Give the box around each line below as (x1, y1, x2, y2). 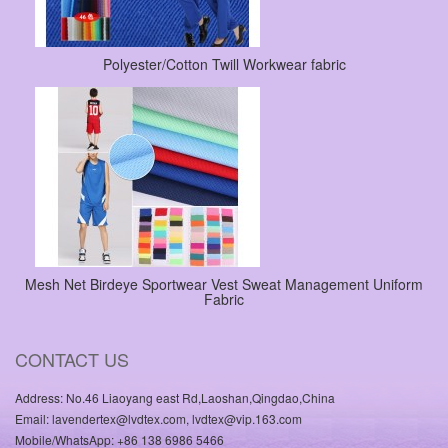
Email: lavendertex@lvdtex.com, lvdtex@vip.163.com (15, 410, 302, 428)
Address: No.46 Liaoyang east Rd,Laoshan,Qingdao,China (15, 389, 335, 407)
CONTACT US (15, 346, 129, 373)
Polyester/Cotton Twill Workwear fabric (102, 54, 346, 75)
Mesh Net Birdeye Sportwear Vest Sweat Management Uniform (25, 274, 423, 295)
